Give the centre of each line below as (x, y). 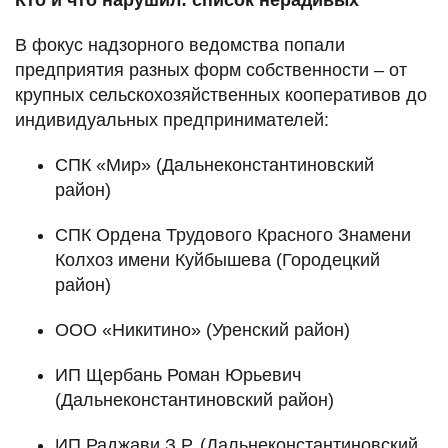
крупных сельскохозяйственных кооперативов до (221, 94)
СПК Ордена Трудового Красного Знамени (233, 234)
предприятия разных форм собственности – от (211, 69)
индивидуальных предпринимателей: (172, 119)
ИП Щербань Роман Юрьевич (178, 374)
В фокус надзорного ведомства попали (180, 44)
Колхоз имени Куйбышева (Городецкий (217, 259)
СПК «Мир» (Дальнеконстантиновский (214, 164)
